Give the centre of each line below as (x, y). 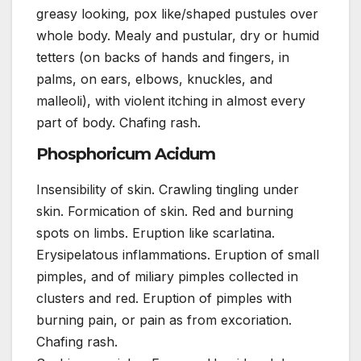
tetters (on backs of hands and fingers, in (163, 57)
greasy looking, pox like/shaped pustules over (177, 13)
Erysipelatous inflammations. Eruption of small (178, 255)
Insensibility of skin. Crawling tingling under (168, 190)
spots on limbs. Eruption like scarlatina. (156, 233)
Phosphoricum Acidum (126, 154)
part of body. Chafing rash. (118, 122)
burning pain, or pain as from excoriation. (164, 320)
